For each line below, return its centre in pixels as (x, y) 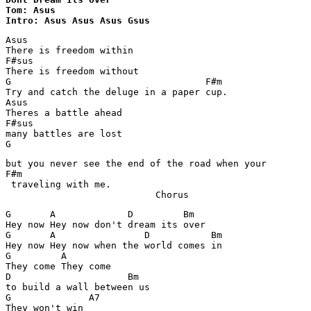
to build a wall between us (78, 287)
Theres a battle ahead (64, 113)
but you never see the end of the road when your (136, 163)
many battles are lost (64, 134)
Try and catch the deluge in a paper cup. (117, 92)
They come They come (58, 266)
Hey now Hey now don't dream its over (106, 225)
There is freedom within (69, 50)
